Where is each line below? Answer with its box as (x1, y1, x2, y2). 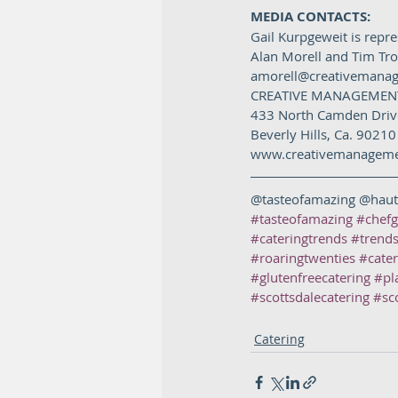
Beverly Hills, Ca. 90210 (251, 125, 396, 143)
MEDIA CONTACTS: (251, 7, 374, 26)
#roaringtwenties (251, 249, 355, 267)
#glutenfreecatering (251, 268, 370, 286)
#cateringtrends (251, 229, 347, 247)
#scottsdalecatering (251, 288, 370, 306)
